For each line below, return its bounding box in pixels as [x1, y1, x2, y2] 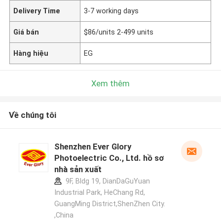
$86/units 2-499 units [84, 28, 154, 36]
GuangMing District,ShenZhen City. [54, 200, 165, 208]
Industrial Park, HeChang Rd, [54, 188, 145, 197]
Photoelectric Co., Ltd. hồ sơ [54, 153, 164, 163]
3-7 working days [84, 6, 139, 15]
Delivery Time [13, 6, 61, 15]
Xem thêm [91, 78, 130, 88]
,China [54, 211, 74, 220]
